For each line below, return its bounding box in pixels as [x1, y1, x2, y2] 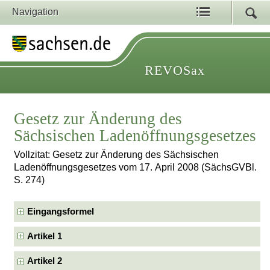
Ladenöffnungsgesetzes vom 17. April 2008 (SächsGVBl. [14, 162, 257, 173]
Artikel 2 [27, 256, 63, 266]
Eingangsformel [27, 206, 95, 216]
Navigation [12, 7, 58, 17]
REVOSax [145, 63, 205, 78]
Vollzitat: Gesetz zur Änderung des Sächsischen [14, 149, 219, 160]
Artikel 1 [27, 231, 63, 241]
